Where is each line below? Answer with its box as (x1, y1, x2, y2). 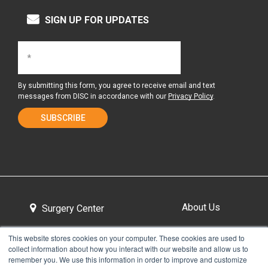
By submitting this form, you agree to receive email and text (18, 81, 215, 90)
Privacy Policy (168, 92, 213, 101)
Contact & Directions (158, 249, 244, 261)
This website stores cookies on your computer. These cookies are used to (8, 233, 245, 243)
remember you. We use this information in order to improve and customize (8, 254, 247, 264)
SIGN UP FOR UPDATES (45, 14, 149, 26)
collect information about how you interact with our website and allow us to (8, 243, 248, 254)
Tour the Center (35, 249, 99, 261)
